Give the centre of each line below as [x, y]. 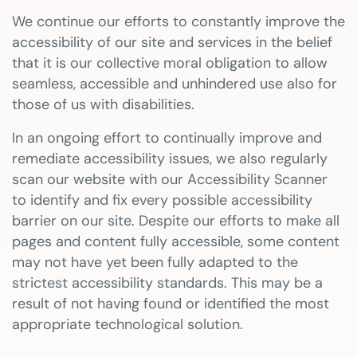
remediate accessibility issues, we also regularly [170, 159]
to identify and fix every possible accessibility [162, 200]
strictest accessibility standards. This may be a [167, 283]
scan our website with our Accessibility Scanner [170, 179]
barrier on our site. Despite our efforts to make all [176, 221]
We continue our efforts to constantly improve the [178, 22]
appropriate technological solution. [127, 324]
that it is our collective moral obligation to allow [170, 63]
